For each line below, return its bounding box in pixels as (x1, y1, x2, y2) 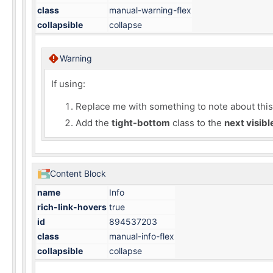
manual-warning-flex (109, 5, 191, 15)
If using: (51, 78, 85, 90)
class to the (170, 117, 224, 129)
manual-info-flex (109, 231, 174, 241)
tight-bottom (112, 117, 170, 129)
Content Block (50, 168, 106, 179)
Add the (76, 117, 112, 129)
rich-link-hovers (37, 202, 107, 212)
